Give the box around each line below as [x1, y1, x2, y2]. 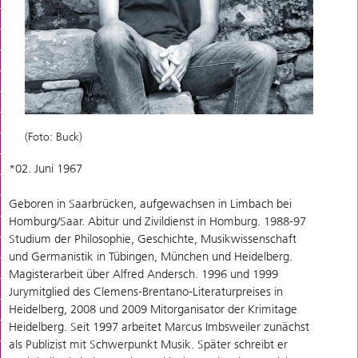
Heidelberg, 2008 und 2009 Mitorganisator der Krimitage [9, 301, 297, 316]
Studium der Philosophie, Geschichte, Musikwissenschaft [9, 231, 296, 246]
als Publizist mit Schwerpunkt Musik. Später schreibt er [9, 336, 288, 352]
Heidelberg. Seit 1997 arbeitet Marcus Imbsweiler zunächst [9, 319, 309, 334]
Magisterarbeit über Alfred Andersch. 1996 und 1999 [9, 266, 278, 281]
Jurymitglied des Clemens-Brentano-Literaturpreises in [9, 284, 283, 299]
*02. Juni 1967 [9, 161, 82, 176]
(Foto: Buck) [25, 129, 82, 144]
